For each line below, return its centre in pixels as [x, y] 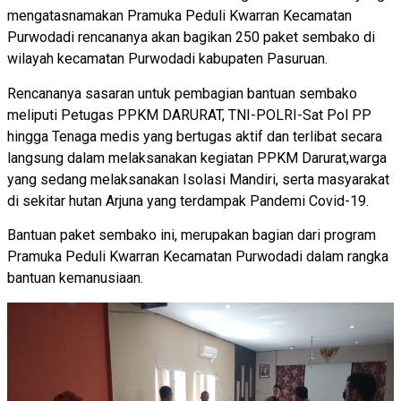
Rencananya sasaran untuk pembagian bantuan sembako [182, 93]
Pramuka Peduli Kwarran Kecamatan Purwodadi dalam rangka [198, 257]
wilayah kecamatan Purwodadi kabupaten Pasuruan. [167, 59]
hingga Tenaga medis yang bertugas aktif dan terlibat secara [195, 136]
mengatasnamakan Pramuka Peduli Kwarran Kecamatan [179, 16]
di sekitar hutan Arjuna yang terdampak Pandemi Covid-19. [188, 200]
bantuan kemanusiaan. [75, 278]
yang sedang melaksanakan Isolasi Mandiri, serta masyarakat [198, 179]
